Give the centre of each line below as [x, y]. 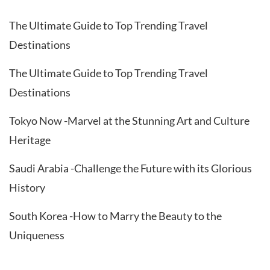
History [27, 187]
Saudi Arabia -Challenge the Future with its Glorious [130, 168]
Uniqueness [37, 235]
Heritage [30, 140]
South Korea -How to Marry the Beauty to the [115, 215]
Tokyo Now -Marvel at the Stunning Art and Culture [129, 120]
